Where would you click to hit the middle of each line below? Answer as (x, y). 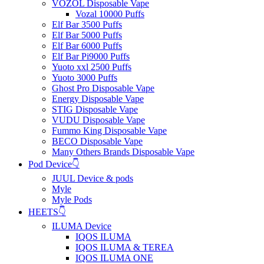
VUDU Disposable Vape (98, 120)
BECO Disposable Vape (97, 141)
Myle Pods (72, 199)
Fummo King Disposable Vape (109, 130)
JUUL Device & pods (93, 178)
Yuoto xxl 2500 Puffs (92, 67)
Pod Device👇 (54, 164)
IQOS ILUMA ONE (114, 258)
